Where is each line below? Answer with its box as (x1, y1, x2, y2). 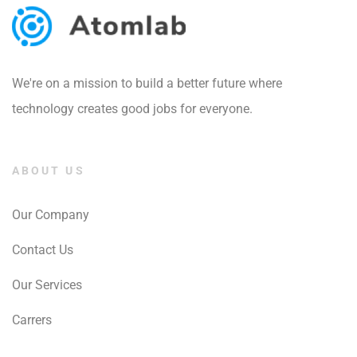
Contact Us (12, 241, 73, 257)
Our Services (12, 277, 82, 292)
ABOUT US (12, 163, 85, 177)
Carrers (12, 312, 52, 328)
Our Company (12, 206, 89, 222)
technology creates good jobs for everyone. (12, 100, 253, 116)
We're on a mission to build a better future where (12, 75, 282, 91)
